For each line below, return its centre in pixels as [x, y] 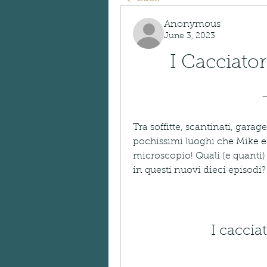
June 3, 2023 [190, 36]
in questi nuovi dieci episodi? [199, 170]
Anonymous [192, 24]
